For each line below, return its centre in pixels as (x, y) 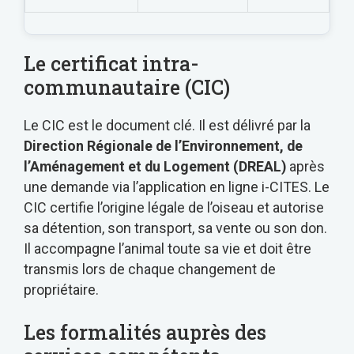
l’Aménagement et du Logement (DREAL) (155, 166)
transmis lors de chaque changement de (150, 269)
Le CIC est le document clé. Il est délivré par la (167, 125)
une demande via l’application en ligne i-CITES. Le (177, 186)
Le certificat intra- (111, 63)
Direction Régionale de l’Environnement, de (163, 145)
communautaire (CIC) (127, 87)
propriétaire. (61, 289)
